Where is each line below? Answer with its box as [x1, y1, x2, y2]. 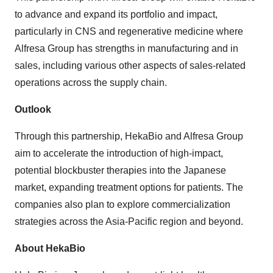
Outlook [15, 104, 51, 115]
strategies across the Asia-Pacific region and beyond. [15, 216, 243, 227]
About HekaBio [15, 243, 85, 253]
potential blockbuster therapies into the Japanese [15, 165, 226, 175]
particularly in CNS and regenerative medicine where [15, 26, 243, 37]
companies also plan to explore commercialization [15, 199, 230, 210]
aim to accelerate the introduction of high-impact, [15, 148, 223, 158]
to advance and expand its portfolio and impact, [15, 9, 218, 19]
